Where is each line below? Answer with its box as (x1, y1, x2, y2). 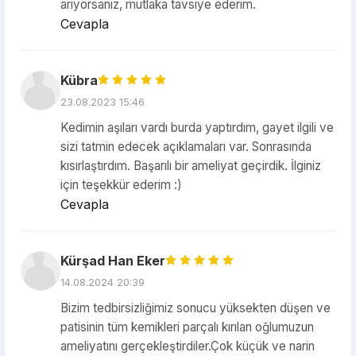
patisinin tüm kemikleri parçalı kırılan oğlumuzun (60, 319, 314, 335)
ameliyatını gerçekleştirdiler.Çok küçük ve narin (60, 339, 315, 354)
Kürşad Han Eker (60, 253, 165, 269)
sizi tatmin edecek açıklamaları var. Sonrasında (60, 139, 311, 154)
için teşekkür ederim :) (60, 177, 182, 192)
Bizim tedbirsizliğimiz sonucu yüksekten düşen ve (60, 300, 331, 315)
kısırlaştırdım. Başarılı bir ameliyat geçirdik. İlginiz (60, 158, 321, 173)
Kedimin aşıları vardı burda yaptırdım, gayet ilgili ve (60, 120, 334, 135)
